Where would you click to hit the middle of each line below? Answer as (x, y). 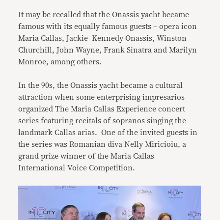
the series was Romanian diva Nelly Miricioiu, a (102, 145)
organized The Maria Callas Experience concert (102, 109)
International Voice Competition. (77, 168)
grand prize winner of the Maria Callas (86, 156)
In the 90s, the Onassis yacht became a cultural (101, 86)
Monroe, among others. (60, 62)
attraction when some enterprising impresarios (102, 97)
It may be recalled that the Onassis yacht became (104, 15)
